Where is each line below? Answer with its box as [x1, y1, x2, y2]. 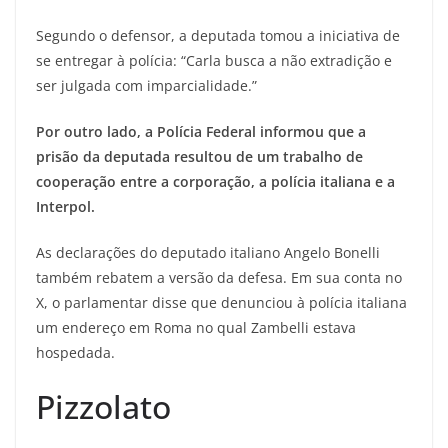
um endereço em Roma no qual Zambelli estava [36, 317, 356, 337]
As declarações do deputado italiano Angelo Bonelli [36, 242, 380, 262]
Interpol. [36, 196, 95, 216]
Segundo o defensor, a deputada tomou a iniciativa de [36, 25, 400, 45]
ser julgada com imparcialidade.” [36, 75, 257, 95]
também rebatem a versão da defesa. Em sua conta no [36, 267, 402, 287]
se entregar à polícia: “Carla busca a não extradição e [36, 50, 392, 70]
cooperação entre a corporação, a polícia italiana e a [36, 171, 395, 191]
